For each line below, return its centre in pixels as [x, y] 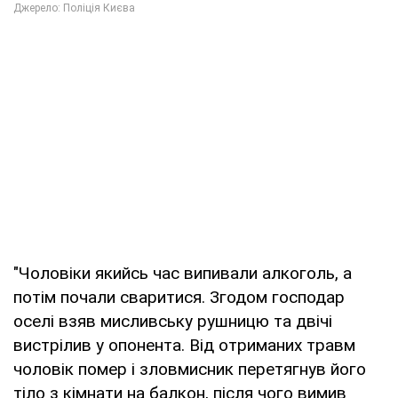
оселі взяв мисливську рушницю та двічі [173, 322]
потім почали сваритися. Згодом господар [179, 298]
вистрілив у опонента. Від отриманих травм [184, 346]
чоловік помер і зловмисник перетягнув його [190, 370]
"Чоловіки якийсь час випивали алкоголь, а [183, 274]
